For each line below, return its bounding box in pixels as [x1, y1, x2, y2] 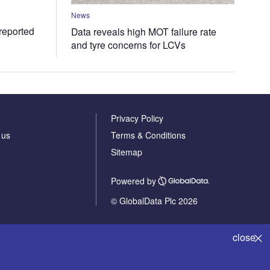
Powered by [110, 175, 156, 187]
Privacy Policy [110, 111, 163, 124]
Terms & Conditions [110, 128, 186, 141]
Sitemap [110, 145, 142, 158]
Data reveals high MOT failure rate [71, 24, 217, 38]
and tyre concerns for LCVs [71, 37, 186, 51]
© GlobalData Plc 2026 [110, 195, 198, 207]
